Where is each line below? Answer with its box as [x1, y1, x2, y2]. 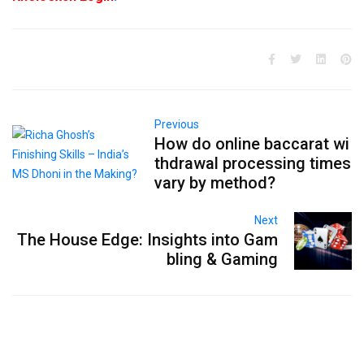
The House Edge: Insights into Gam [16, 230, 278, 250]
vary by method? [154, 173, 276, 193]
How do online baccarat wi [154, 134, 350, 154]
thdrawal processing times [154, 154, 352, 174]
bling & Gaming [166, 249, 278, 270]
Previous [154, 118, 200, 132]
